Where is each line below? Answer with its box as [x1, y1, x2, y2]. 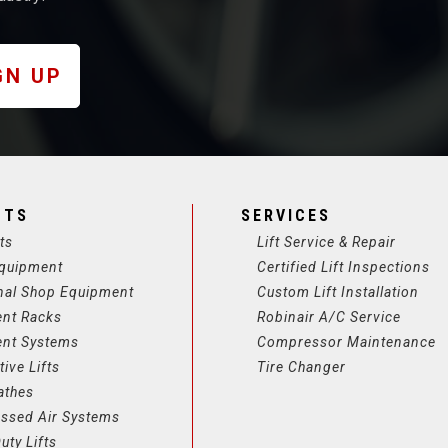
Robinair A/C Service [257, 309, 401, 325]
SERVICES [241, 206, 331, 225]
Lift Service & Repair [257, 234, 396, 250]
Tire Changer [257, 359, 346, 375]
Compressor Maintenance [257, 334, 436, 350]
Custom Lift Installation [257, 284, 419, 300]
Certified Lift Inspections [257, 259, 430, 275]
